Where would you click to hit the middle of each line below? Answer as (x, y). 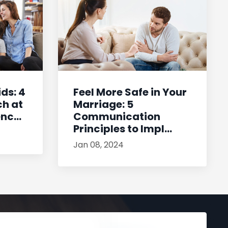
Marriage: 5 (103, 105)
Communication (117, 117)
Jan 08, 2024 (98, 145)
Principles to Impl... (122, 129)
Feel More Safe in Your (130, 92)
